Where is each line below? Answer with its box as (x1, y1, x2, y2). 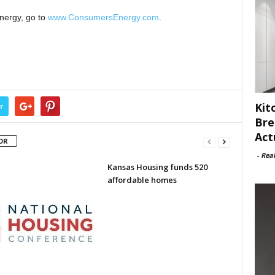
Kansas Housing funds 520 (107, 161, 207, 172)
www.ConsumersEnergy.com (47, 12, 159, 22)
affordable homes (107, 174, 177, 185)
